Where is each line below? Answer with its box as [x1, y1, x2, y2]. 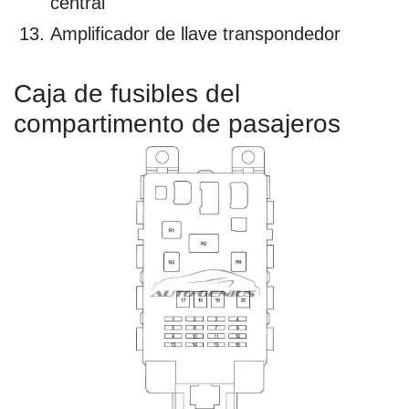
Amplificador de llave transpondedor [50, 24, 341, 45]
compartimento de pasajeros [14, 110, 341, 139]
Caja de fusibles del [14, 79, 240, 109]
